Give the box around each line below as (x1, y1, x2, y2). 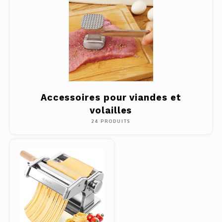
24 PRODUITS (91, 118, 131, 124)
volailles (90, 105, 132, 115)
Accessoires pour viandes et (40, 92, 181, 103)
